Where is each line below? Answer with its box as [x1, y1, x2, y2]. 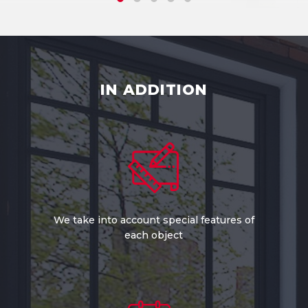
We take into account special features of [53, 213, 254, 226]
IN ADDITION [100, 80, 208, 98]
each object [124, 228, 184, 241]
